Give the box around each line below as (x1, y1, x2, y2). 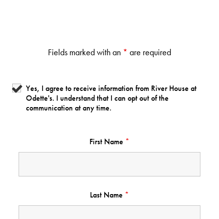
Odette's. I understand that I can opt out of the (25, 93, 169, 104)
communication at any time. (25, 103, 111, 113)
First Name (89, 136, 125, 147)
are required (128, 47, 171, 58)
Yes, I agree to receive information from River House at (25, 83, 197, 94)
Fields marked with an (48, 47, 123, 58)
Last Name (90, 190, 125, 200)
